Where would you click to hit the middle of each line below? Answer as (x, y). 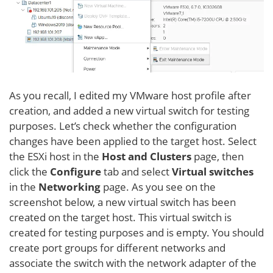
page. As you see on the (158, 186)
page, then (218, 156)
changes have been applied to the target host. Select (133, 141)
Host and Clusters (147, 156)
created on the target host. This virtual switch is (120, 217)
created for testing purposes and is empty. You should (136, 232)
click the (30, 171)
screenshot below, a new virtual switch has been (122, 202)
